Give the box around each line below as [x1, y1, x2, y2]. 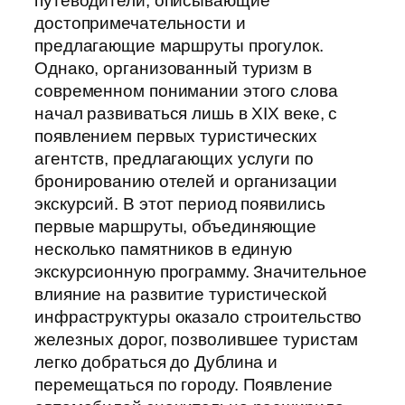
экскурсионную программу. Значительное [34, 261, 368, 281]
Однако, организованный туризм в [34, 58, 312, 78]
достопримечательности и [34, 13, 246, 33]
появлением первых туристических [34, 126, 317, 146]
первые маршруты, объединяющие [34, 216, 317, 236]
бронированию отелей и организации [34, 171, 337, 191]
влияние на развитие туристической [34, 284, 327, 304]
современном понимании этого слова [34, 80, 338, 100]
